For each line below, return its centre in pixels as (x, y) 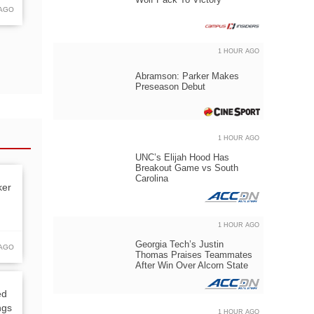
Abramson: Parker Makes (187, 76)
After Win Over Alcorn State (192, 265)
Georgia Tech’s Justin (179, 244)
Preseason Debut (170, 87)
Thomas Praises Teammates (194, 255)
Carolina (152, 178)
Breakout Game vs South (187, 168)
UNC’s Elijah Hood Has (182, 157)
